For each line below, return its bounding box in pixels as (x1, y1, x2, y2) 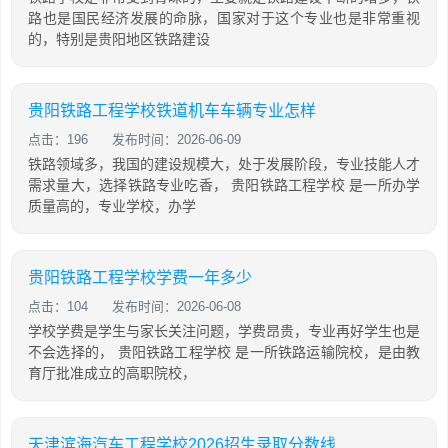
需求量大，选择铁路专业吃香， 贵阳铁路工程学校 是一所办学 (28, 176, 420, 193)
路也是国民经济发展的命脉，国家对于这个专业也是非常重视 (28, 9, 420, 26)
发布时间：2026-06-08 (112, 298, 241, 314)
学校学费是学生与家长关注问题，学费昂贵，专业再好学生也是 (28, 322, 420, 339)
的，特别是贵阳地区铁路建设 (28, 30, 210, 47)
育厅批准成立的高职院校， (28, 364, 196, 381)
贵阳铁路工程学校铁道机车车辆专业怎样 (28, 101, 316, 119)
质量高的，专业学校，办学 (28, 197, 196, 214)
